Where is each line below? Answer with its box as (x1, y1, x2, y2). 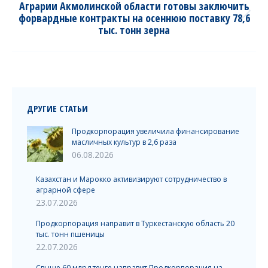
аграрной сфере (36, 185, 95, 195)
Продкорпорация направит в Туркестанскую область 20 (36, 218, 234, 229)
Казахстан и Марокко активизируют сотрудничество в (36, 174, 227, 184)
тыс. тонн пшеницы (36, 229, 105, 239)
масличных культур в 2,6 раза (72, 137, 176, 147)
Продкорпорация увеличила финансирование (72, 126, 239, 136)
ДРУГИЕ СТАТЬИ (27, 102, 88, 114)
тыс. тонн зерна (98, 23, 170, 37)
